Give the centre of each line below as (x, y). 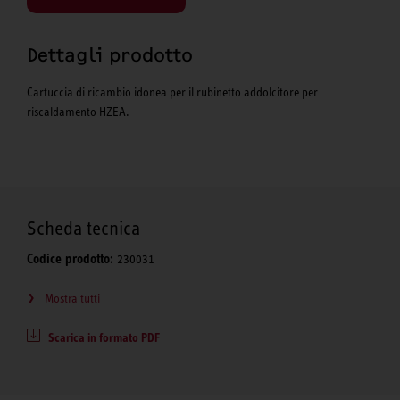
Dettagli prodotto (110, 56)
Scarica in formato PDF (104, 338)
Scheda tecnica (83, 229)
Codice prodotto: (70, 259)
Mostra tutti (72, 299)
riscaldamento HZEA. (78, 112)
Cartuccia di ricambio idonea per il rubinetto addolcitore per (172, 92)
